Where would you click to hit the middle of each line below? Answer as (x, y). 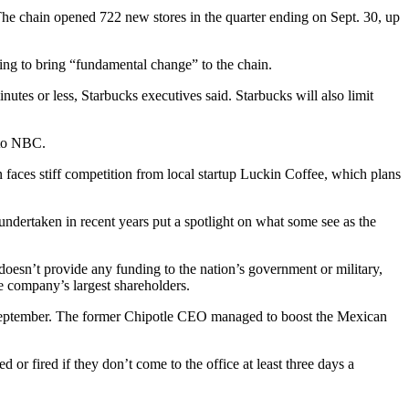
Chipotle (149, 316)
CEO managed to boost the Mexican (280, 316)
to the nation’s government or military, (272, 269)
